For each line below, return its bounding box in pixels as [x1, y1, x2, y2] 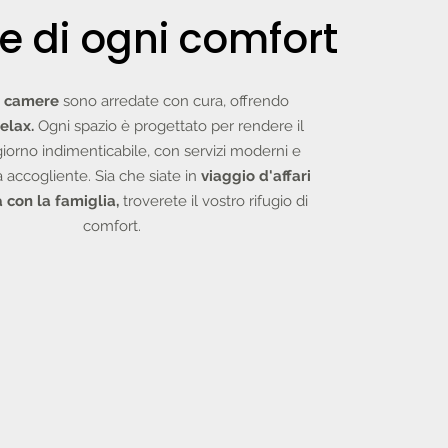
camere [4, 92, 63, 110]
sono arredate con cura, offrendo [63, 92, 289, 110]
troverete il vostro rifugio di [123, 192, 308, 210]
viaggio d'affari [201, 167, 311, 185]
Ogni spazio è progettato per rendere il [38, 117, 304, 135]
